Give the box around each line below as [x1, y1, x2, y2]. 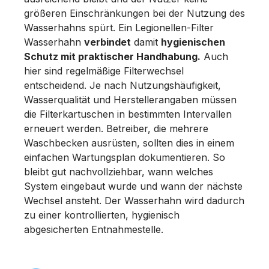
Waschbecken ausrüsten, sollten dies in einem [24, 136, 234, 149]
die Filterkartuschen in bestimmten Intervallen [24, 107, 232, 120]
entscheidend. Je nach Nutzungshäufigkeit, [24, 79, 221, 91]
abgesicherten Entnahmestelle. [24, 223, 166, 235]
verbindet [84, 35, 131, 48]
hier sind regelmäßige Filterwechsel [24, 64, 184, 77]
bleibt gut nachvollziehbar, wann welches [24, 165, 213, 178]
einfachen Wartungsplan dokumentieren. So [24, 151, 225, 163]
